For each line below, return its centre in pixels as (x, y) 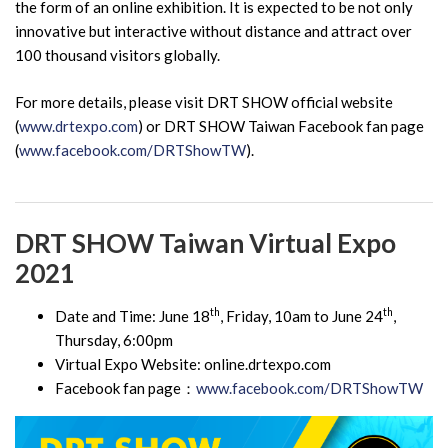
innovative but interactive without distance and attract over (213, 31)
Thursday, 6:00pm (114, 339)
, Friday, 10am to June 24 (301, 315)
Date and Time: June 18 (132, 315)
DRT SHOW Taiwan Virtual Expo (205, 242)
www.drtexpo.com (78, 125)
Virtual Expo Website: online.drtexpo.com (193, 363)
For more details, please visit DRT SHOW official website (204, 101)
